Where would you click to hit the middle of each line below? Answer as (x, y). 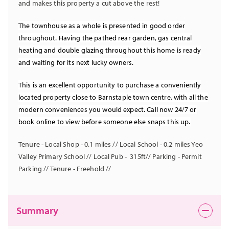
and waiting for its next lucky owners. (76, 63)
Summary (37, 211)
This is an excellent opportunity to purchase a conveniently (110, 85)
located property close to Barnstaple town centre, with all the (113, 97)
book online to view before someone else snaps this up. (105, 122)
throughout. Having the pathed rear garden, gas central (105, 38)
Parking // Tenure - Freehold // (65, 169)
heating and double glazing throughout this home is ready (110, 50)
